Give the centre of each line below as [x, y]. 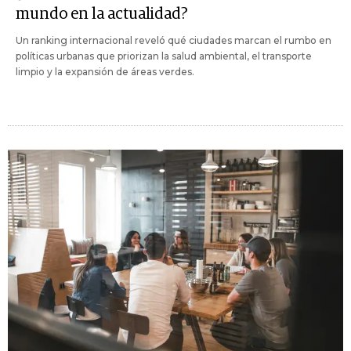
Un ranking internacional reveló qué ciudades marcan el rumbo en [174, 40]
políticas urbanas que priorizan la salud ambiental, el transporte [164, 56]
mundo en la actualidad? [102, 14]
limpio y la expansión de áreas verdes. [105, 71]
